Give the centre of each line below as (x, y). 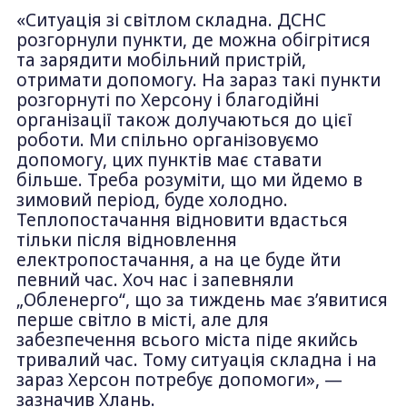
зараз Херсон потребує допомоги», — (179, 379)
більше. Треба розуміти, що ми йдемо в (189, 179)
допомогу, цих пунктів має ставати (169, 159)
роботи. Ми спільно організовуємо (167, 139)
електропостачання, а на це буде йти (178, 259)
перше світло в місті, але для (142, 319)
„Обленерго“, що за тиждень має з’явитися (202, 299)
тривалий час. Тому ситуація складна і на (196, 359)
